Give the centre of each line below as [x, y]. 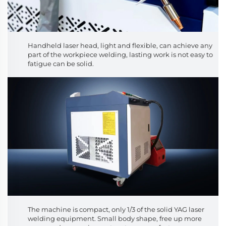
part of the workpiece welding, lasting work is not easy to [120, 54]
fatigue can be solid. [61, 63]
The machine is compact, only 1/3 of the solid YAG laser [116, 209]
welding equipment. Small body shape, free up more [115, 218]
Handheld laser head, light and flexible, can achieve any [120, 45]
